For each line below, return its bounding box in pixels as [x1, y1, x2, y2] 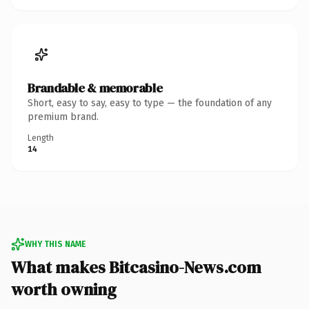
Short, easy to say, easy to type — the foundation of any [28, 97, 272, 109]
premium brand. [28, 110, 99, 123]
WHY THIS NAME [25, 239, 86, 249]
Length [28, 132, 54, 143]
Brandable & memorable [28, 79, 163, 97]
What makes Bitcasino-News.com [11, 255, 261, 279]
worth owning [11, 277, 117, 301]
